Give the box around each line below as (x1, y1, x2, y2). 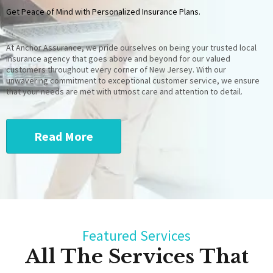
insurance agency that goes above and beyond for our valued (6, 53, 230, 64)
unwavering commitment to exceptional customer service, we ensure (6, 75, 260, 86)
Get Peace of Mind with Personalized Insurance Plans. (6, 6, 200, 17)
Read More (34, 129, 93, 144)
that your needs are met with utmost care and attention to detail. (6, 86, 243, 97)
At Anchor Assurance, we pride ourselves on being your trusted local (6, 42, 257, 53)
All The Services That (24, 244, 249, 269)
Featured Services (82, 227, 191, 244)
